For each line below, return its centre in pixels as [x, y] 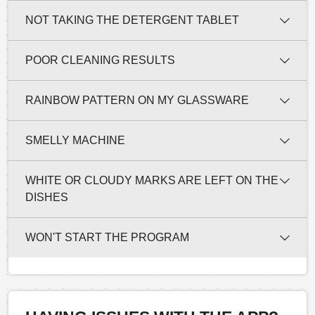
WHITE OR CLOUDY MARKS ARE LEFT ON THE [152, 180]
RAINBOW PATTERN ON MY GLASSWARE [137, 100]
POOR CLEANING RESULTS [100, 60]
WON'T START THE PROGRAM [107, 237]
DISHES [47, 197]
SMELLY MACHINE [75, 140]
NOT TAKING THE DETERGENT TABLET [132, 20]
